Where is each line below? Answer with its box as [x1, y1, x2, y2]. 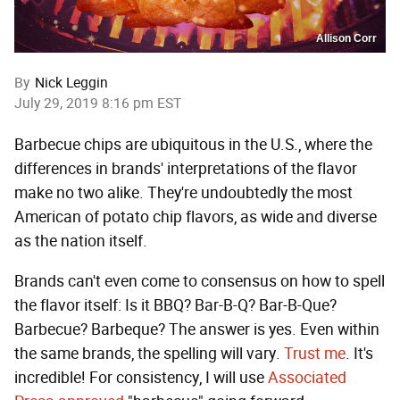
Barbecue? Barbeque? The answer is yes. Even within [14, 320, 379, 340]
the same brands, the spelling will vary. [14, 344, 284, 364]
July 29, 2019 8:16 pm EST [14, 95, 181, 112]
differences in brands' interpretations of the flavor [14, 159, 357, 179]
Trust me [284, 344, 346, 364]
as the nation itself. [14, 231, 147, 252]
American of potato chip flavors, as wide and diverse [14, 207, 377, 228]
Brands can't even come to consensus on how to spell [14, 271, 385, 292]
